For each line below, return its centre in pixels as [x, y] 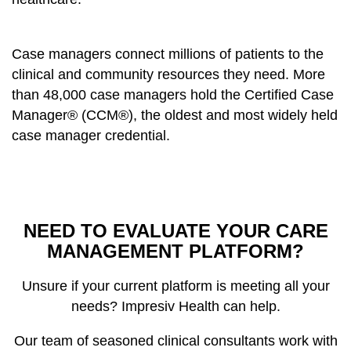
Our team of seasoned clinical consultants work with [175, 341]
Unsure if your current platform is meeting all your [175, 286]
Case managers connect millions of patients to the [168, 54]
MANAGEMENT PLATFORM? [175, 251]
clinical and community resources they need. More [168, 75]
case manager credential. [91, 136]
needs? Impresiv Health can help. [175, 307]
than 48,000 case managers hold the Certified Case [173, 95]
